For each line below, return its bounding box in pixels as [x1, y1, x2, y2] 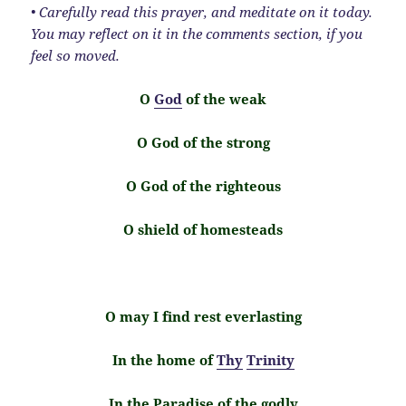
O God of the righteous [125, 176, 281, 195]
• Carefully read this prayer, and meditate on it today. [31, 2, 373, 21]
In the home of [111, 350, 217, 369]
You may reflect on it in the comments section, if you [31, 24, 363, 43]
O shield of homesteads [123, 219, 283, 238]
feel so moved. [31, 45, 121, 64]
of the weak [182, 89, 266, 108]
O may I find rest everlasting [104, 306, 302, 325]
